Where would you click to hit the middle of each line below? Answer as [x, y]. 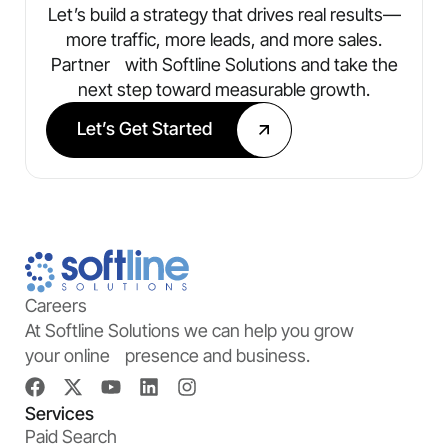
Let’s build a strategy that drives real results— [224, 15]
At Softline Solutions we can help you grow [189, 331]
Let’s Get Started [144, 129]
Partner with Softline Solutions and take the [224, 65]
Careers [56, 306]
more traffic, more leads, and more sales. [224, 40]
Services [59, 414]
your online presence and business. [167, 356]
